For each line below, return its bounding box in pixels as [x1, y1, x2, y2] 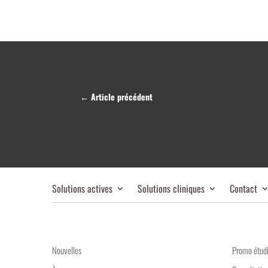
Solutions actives [52, 181, 112, 196]
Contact [230, 181, 257, 196]
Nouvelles [52, 243, 81, 257]
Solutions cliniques [138, 181, 205, 196]
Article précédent [91, 90, 153, 103]
